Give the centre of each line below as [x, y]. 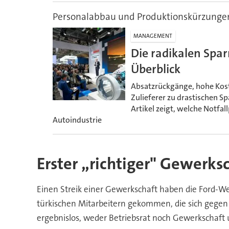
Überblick [155, 69]
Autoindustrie [77, 120]
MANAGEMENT [153, 36]
